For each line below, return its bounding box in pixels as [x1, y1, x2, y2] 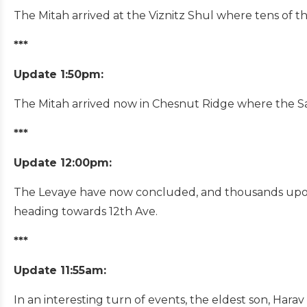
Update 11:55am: [14, 263, 106, 277]
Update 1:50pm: [14, 67, 103, 81]
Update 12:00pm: [14, 156, 112, 169]
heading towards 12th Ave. [14, 204, 158, 218]
